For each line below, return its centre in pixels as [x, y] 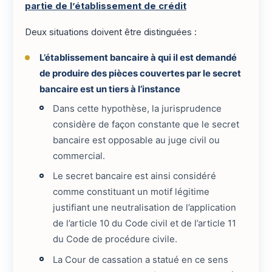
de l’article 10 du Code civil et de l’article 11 [145, 224]
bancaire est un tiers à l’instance [110, 90]
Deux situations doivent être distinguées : [111, 32]
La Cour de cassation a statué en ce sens [141, 260]
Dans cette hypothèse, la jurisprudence [138, 108]
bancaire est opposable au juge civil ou [137, 140]
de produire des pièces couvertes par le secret [140, 74]
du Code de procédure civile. [115, 240]
